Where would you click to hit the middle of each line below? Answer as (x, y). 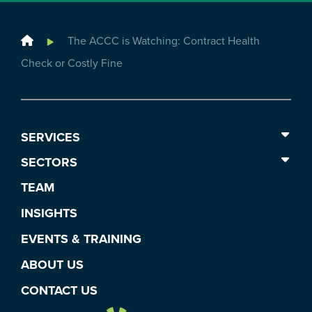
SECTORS (49, 162)
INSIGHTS (49, 213)
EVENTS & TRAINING (81, 239)
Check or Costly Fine (72, 63)
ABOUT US (52, 265)
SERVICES (50, 137)
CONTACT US (59, 290)
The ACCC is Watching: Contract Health (164, 41)
